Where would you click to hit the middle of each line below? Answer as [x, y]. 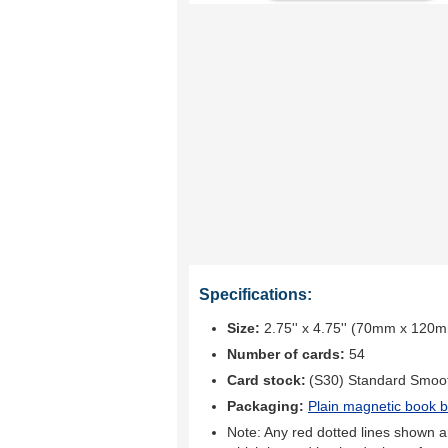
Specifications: [255, 294]
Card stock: [266, 380]
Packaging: [267, 406]
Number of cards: [286, 354]
